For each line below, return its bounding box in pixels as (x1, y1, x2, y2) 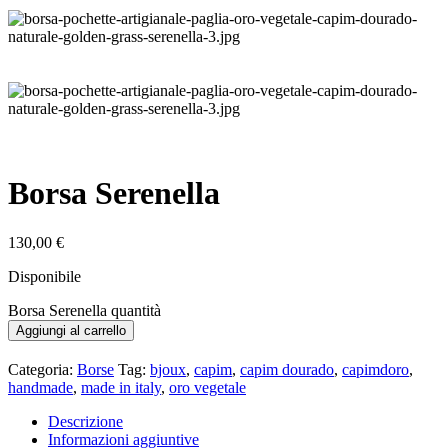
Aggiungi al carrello (16, 322, 126, 338)
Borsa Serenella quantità (8, 301, 161, 319)
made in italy (81, 378, 161, 396)
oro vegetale (169, 378, 246, 396)
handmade (8, 378, 73, 396)
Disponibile (8, 267, 81, 285)
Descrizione (48, 412, 123, 430)
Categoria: (8, 360, 77, 378)
